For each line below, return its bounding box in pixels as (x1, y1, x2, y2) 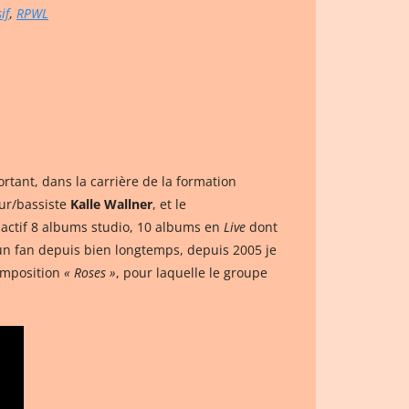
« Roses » (64, 264, 116, 281)
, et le (152, 195, 186, 213)
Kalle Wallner (70, 195, 152, 213)
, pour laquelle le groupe (116, 264, 267, 281)
